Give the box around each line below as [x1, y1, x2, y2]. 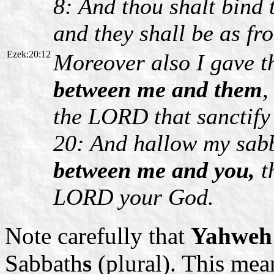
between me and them [53, 76, 262, 102]
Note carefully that [5, 222, 191, 249]
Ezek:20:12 [7, 48, 51, 59]
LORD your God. [53, 183, 214, 210]
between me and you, [53, 157, 255, 183]
